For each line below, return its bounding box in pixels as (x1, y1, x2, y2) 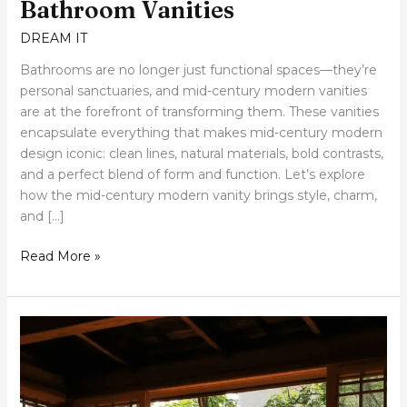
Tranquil (18, 338, 67, 355)
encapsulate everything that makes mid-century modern (19, 124, 382, 142)
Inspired (18, 380, 70, 397)
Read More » (19, 248, 101, 265)
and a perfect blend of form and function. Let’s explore (19, 166, 365, 184)
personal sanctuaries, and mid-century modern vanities (19, 83, 367, 100)
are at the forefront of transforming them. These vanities (19, 104, 379, 121)
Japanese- (18, 359, 84, 376)
